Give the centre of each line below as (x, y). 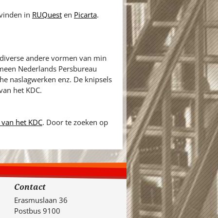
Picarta (85, 15)
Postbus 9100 (37, 210)
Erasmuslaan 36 (41, 200)
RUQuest (47, 15)
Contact (30, 187)
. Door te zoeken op (75, 122)
